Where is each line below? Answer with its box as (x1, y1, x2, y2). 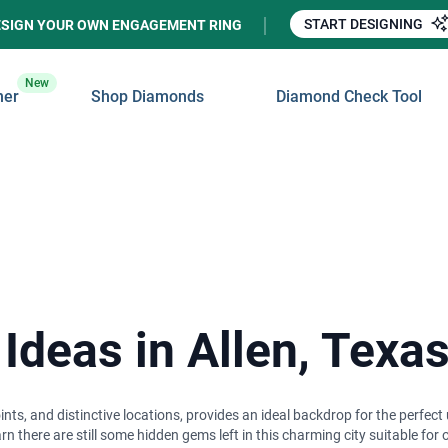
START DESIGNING (304, 16, 426, 32)
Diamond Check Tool (276, 87, 422, 107)
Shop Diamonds (91, 87, 204, 107)
